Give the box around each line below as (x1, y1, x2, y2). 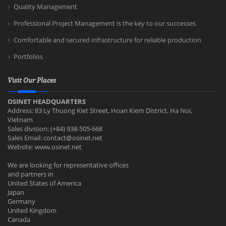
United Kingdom (8, 206, 56, 215)
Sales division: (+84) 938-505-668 (8, 124, 102, 134)
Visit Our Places (8, 77, 56, 85)
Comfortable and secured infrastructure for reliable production (14, 35, 201, 45)
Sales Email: (8, 133, 43, 143)
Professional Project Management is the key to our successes (14, 19, 196, 28)
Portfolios (14, 52, 43, 62)
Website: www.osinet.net (8, 142, 82, 152)
